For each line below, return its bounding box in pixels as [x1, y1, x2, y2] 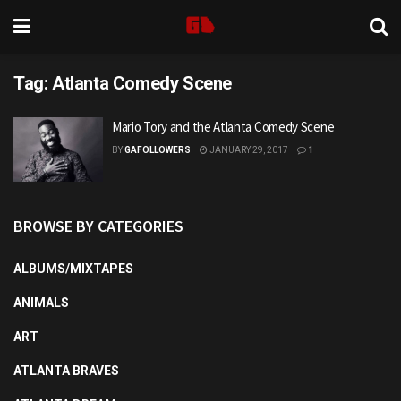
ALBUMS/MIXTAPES [13, 260, 133, 276]
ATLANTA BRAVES [13, 363, 119, 378]
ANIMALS [13, 294, 69, 310]
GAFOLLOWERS [124, 145, 191, 155]
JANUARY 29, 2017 [208, 145, 288, 155]
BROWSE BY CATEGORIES [13, 215, 183, 236]
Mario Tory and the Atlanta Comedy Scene [112, 118, 335, 135]
